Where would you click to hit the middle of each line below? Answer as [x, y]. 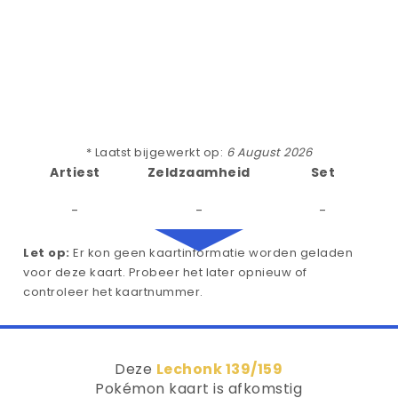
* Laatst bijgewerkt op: [156, 152]
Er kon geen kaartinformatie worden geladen [211, 253]
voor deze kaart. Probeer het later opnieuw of [165, 272]
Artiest [75, 172]
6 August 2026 [269, 152]
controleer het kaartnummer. [113, 292]
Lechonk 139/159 [219, 369]
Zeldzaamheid [199, 172]
